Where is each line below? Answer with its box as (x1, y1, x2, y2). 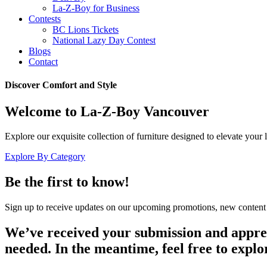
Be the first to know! (5, 174, 129, 190)
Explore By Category (5, 151, 85, 162)
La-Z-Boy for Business (52, 3, 139, 13)
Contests (29, 14, 61, 24)
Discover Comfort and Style (5, 80, 117, 91)
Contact (29, 57, 58, 67)
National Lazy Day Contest (52, 35, 156, 45)
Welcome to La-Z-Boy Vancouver (5, 103, 209, 119)
